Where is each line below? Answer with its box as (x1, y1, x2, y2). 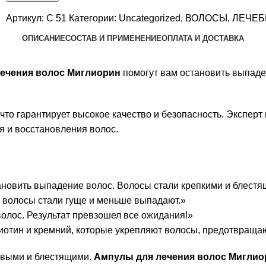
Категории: (69, 13, 116, 23)
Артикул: (6, 13, 46, 23)
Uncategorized (119, 13, 180, 23)
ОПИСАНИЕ (22, 33, 65, 43)
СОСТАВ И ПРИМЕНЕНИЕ (65, 33, 161, 43)
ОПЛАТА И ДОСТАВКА (161, 33, 244, 43)
